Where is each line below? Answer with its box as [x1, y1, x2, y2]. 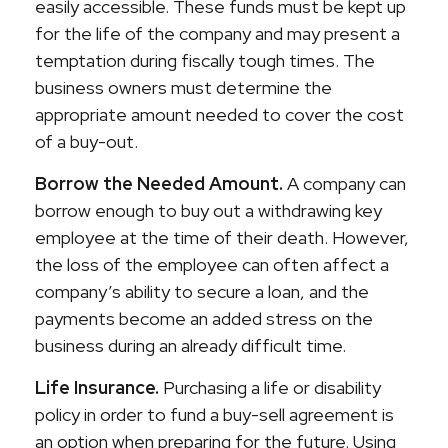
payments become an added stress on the [35, 307, 373, 330]
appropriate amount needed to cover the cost [35, 103, 404, 126]
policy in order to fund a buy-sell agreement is [35, 403, 394, 426]
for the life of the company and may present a [35, 22, 400, 45]
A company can [283, 172, 406, 195]
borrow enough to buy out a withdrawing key [35, 199, 382, 222]
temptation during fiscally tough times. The [35, 49, 375, 72]
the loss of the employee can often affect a [35, 253, 389, 276]
